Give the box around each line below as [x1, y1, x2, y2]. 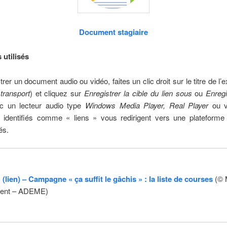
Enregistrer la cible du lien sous [84, 87, 195, 98]
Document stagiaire [79, 26, 148, 37]
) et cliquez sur [29, 87, 85, 98]
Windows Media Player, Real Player [81, 99, 212, 110]
